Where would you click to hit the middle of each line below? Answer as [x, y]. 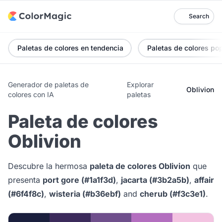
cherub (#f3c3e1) [173, 194]
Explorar [140, 84]
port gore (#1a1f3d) [79, 180]
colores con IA [31, 94]
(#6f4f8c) [26, 194]
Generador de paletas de [48, 84]
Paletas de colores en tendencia [70, 48]
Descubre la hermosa [49, 166]
